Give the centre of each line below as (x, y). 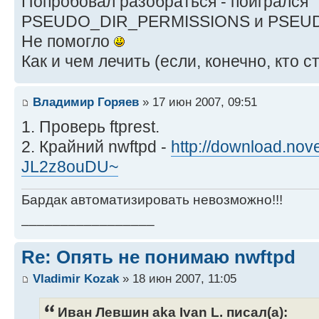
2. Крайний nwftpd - (96, 146)
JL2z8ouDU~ (70, 166)
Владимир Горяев (86, 101)
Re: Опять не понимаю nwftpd (158, 257)
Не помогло (68, 42)
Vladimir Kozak (76, 278)
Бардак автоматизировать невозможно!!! (152, 200)
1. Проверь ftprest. (90, 126)
